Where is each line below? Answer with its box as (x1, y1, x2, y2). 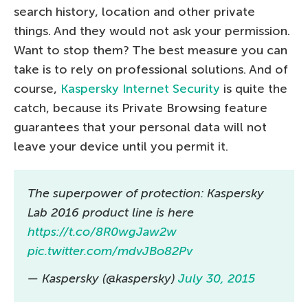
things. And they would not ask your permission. (14, 23, 290, 38)
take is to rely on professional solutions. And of (14, 62, 288, 77)
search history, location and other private (14, 4, 255, 19)
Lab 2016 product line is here (27, 205, 194, 220)
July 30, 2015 (178, 271, 255, 286)
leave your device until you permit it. (14, 139, 228, 154)
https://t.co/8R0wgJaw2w (27, 224, 177, 239)
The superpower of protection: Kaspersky (27, 186, 264, 201)
